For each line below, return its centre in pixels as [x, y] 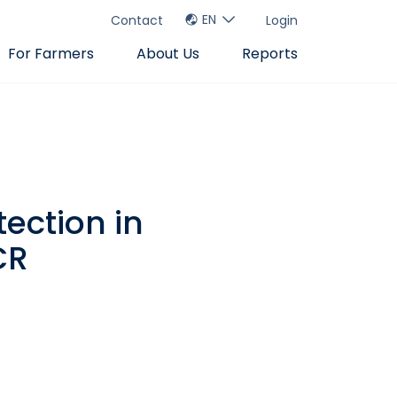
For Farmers [51, 54]
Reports [270, 54]
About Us [168, 54]
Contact [137, 20]
